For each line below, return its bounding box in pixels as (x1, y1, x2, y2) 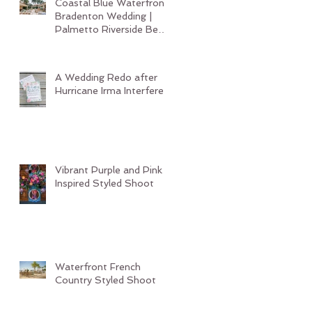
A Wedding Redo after (55, 72, 157, 83)
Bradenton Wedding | (55, 10, 152, 22)
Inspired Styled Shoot (55, 178, 154, 189)
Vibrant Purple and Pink (55, 164, 162, 175)
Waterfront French (55, 261, 141, 272)
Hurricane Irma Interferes (55, 85, 169, 96)
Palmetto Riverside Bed (55, 24, 164, 35)
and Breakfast (55, 37, 120, 48)
